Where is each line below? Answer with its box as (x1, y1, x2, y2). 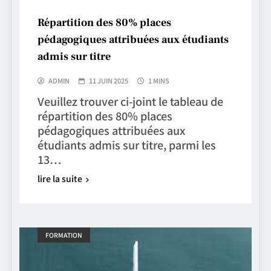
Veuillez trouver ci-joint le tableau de (38, 93, 223, 109)
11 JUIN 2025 (89, 75, 128, 85)
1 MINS (148, 75, 169, 85)
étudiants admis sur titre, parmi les (38, 136, 216, 152)
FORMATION (45, 230, 82, 240)
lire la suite (38, 172, 82, 184)
